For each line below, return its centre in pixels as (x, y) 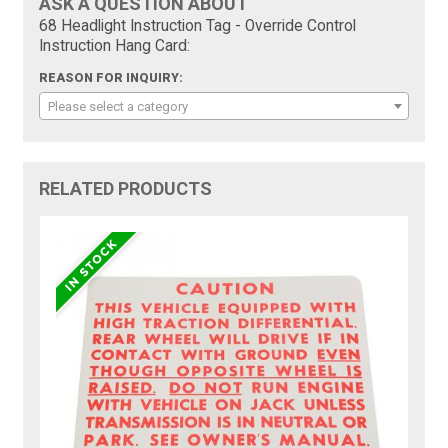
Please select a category (118, 106)
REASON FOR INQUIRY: (111, 78)
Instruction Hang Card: (115, 46)
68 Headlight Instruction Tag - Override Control (198, 26)
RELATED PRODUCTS (126, 188)
